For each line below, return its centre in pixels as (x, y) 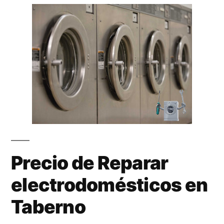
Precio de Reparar (90, 162)
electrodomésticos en (109, 184)
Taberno (48, 206)
